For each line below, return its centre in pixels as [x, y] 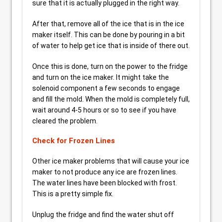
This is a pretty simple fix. [73, 194]
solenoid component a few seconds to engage [106, 88]
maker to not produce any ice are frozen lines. [105, 172]
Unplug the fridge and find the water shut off [103, 214]
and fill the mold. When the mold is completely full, [111, 99]
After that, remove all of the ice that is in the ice [108, 24]
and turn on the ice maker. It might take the [101, 77]
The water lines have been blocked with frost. [105, 183]
